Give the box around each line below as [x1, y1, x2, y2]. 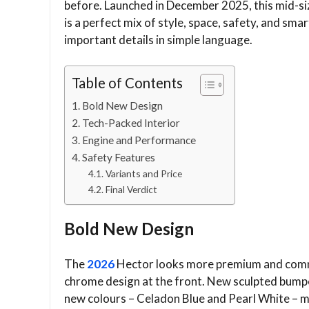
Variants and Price [105, 168, 182, 180]
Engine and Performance [82, 134, 197, 147]
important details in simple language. [64, 32, 252, 47]
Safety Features [82, 151, 156, 164]
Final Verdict [105, 183, 157, 196]
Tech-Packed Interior [82, 117, 181, 130]
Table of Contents [72, 74, 183, 92]
